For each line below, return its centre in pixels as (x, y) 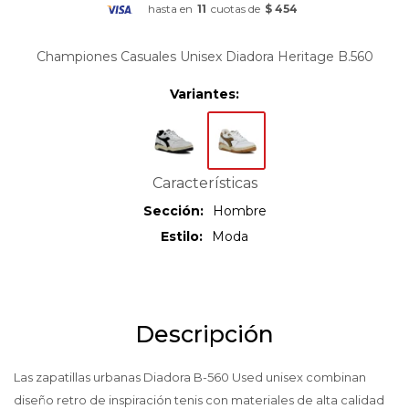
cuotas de (236, 9)
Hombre (239, 211)
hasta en (170, 9)
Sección (171, 211)
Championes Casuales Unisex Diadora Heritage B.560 (204, 57)
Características (204, 184)
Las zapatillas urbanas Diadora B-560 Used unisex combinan (190, 378)
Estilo (180, 237)
